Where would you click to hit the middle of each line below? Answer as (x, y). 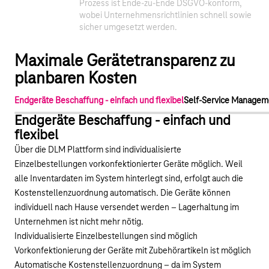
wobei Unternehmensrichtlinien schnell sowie (165, 16)
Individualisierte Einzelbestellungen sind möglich (106, 237)
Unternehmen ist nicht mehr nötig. (79, 222)
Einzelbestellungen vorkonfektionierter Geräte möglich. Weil (128, 165)
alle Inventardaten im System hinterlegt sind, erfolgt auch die (129, 179)
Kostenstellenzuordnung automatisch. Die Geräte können (122, 194)
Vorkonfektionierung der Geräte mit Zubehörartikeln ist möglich (133, 251)
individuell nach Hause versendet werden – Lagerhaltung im (127, 208)
